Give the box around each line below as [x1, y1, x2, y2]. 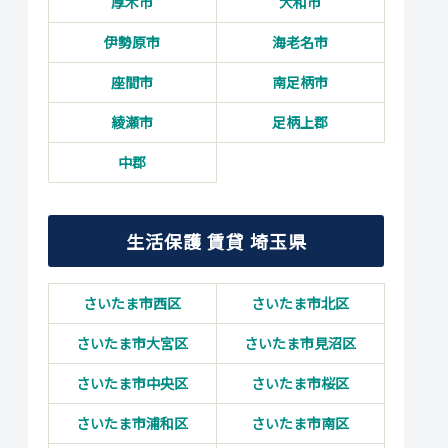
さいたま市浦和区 [76, 412, 188, 433]
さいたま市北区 [251, 292, 349, 313]
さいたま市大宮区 [76, 332, 188, 353]
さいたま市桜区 [251, 372, 349, 393]
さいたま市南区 [251, 412, 349, 433]
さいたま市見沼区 [244, 332, 356, 353]
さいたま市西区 [83, 292, 181, 313]
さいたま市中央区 [76, 372, 188, 393]
